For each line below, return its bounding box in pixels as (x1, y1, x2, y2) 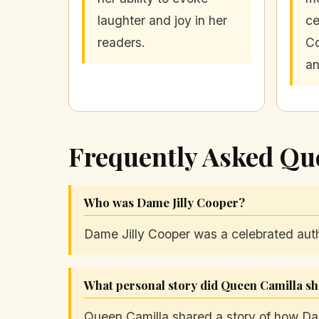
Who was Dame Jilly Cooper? (84, 194, 245, 211)
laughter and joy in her (98, 13, 227, 28)
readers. (98, 35, 145, 51)
